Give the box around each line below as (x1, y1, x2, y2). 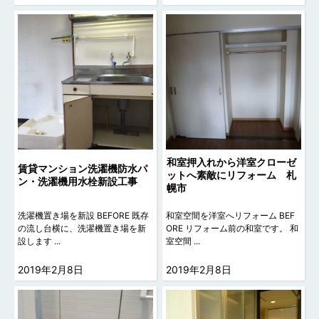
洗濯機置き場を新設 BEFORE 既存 (18, 209, 150, 221)
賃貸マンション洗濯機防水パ (18, 162, 148, 174)
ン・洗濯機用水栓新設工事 (18, 174, 138, 187)
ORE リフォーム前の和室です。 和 (166, 222, 299, 234)
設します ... (18, 235, 61, 246)
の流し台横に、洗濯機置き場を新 (18, 222, 147, 234)
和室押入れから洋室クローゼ (166, 155, 296, 168)
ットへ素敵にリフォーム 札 (166, 168, 296, 181)
